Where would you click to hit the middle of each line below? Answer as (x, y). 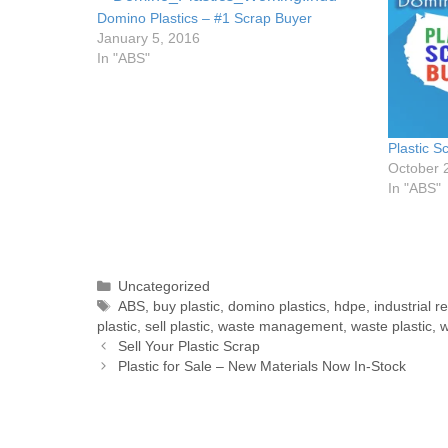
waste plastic (391, 326)
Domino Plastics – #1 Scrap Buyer (204, 17)
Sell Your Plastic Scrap (189, 346)
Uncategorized (164, 286)
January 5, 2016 (148, 37)
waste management (280, 326)
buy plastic (187, 306)
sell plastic (177, 326)
